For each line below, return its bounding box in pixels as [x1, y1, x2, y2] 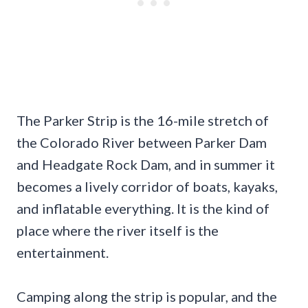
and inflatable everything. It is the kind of [16, 200, 269, 217]
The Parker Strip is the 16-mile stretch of [16, 112, 269, 129]
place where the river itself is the [16, 222, 219, 239]
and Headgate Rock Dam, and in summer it [16, 156, 275, 173]
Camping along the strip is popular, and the [16, 288, 277, 305]
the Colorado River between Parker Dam [16, 134, 267, 151]
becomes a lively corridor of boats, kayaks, [16, 178, 278, 195]
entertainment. [16, 244, 109, 261]
